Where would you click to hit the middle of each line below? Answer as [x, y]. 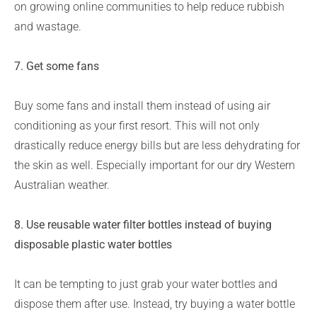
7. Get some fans [57, 66]
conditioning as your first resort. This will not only [137, 126]
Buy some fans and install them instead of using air [142, 106]
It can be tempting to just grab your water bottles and [146, 284]
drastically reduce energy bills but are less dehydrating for [157, 145]
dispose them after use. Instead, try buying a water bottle [155, 304]
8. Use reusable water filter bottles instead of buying [143, 225]
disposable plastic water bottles [93, 244]
